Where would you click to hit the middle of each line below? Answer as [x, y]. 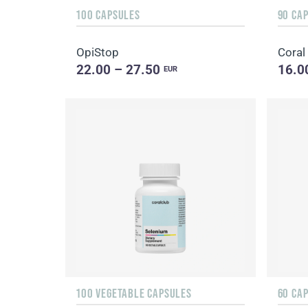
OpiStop [98, 53]
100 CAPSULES [108, 15]
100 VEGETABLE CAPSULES [134, 293]
